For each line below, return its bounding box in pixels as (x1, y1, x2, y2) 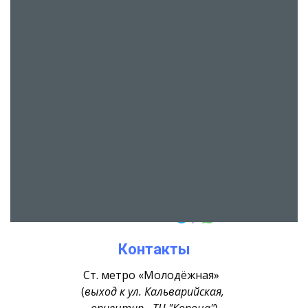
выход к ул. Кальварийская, (85, 284, 227, 300)
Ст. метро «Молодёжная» (83, 267, 225, 283)
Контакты (118, 241, 190, 258)
